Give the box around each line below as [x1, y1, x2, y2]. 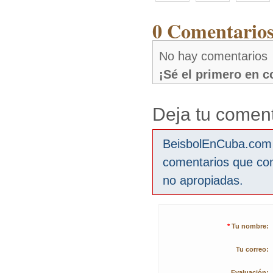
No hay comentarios [159, 49, 268, 63]
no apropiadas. [163, 174, 243, 187]
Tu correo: [236, 246, 269, 253]
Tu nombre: [232, 222, 269, 230]
